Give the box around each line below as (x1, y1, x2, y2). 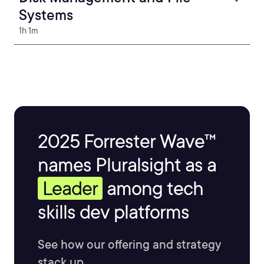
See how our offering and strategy (38, 237, 222, 252)
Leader (42, 177, 98, 200)
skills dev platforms (38, 200, 189, 223)
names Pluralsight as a (38, 153, 216, 176)
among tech (103, 177, 203, 200)
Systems (19, 6, 73, 24)
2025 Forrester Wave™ (38, 130, 216, 153)
